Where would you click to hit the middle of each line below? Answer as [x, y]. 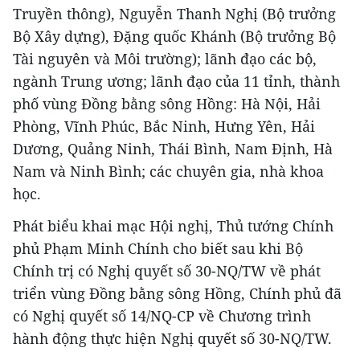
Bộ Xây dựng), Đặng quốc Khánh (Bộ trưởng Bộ [174, 36]
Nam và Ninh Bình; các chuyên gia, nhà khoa [168, 171]
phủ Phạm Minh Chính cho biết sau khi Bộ [158, 248]
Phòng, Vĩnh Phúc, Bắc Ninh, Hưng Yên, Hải [164, 126]
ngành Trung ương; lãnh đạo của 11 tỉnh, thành [176, 81]
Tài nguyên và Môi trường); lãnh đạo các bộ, [165, 59]
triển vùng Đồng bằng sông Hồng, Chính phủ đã [177, 293]
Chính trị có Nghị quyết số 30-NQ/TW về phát [167, 271]
